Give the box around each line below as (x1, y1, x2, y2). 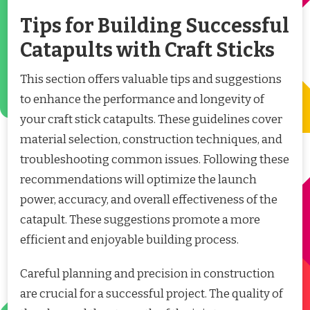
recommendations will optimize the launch (20, 172, 257, 188)
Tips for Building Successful (20, 14, 289, 39)
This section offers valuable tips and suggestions (20, 72, 282, 87)
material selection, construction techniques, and (20, 132, 282, 147)
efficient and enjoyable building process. (20, 232, 239, 248)
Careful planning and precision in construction (20, 266, 275, 282)
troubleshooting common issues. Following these (20, 152, 289, 167)
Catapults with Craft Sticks (20, 38, 275, 63)
